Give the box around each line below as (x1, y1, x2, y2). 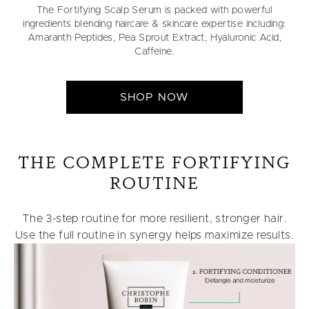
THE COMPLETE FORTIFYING (18, 151, 291, 173)
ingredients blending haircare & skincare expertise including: (23, 19, 286, 29)
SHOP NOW (120, 91, 189, 103)
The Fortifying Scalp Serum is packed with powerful (37, 5, 272, 15)
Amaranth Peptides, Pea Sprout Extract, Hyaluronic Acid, (28, 32, 281, 43)
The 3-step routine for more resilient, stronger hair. (21, 212, 288, 224)
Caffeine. (134, 46, 175, 57)
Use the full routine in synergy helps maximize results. (15, 229, 294, 241)
